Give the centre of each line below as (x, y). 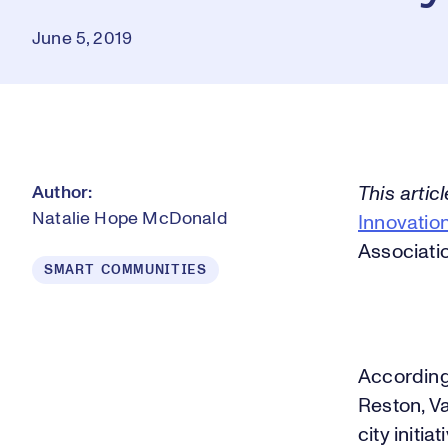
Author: (62, 193)
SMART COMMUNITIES (125, 270)
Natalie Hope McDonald (129, 219)
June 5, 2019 (82, 39)
